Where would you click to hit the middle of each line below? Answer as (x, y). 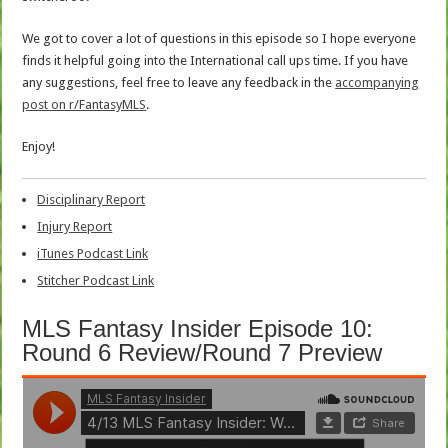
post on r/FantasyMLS (84, 104)
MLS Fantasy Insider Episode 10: (198, 328)
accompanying (377, 82)
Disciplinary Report (91, 199)
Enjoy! (39, 146)
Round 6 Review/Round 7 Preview (202, 352)
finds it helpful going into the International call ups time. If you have (215, 60)
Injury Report (75, 226)
